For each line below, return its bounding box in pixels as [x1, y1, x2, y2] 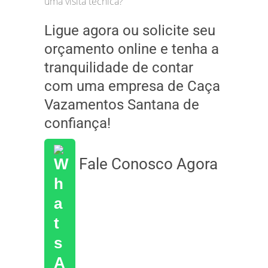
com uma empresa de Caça [44, 77, 220, 95]
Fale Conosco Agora [75, 154, 218, 173]
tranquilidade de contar [44, 59, 193, 76]
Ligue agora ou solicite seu [44, 22, 215, 39]
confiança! [44, 114, 111, 132]
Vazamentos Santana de [44, 96, 199, 113]
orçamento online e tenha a [44, 40, 219, 57]
